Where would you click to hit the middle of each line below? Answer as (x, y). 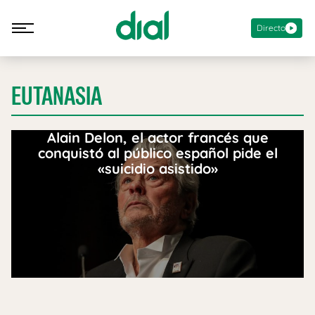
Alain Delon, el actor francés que (157, 137)
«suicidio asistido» (157, 168)
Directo (271, 27)
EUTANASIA (57, 96)
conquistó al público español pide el (157, 153)
